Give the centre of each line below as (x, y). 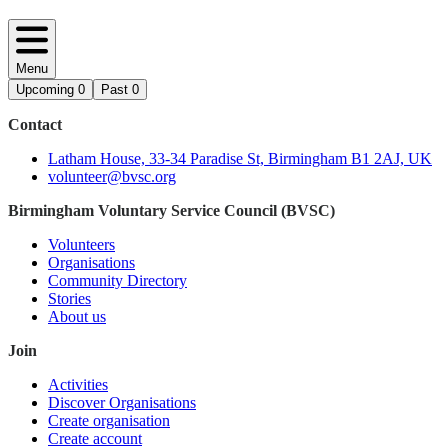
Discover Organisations (122, 403)
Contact (35, 125)
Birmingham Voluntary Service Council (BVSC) (171, 211)
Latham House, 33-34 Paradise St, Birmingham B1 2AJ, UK (240, 159)
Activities (78, 385)
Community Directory (117, 281)
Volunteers (81, 245)
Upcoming (45, 90)
